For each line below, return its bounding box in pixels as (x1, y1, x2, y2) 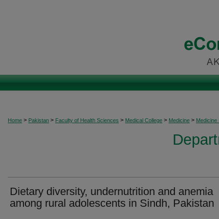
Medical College (125, 117, 162, 123)
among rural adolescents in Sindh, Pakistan (10, 197, 214, 209)
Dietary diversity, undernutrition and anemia (10, 185, 213, 197)
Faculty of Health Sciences (55, 117, 119, 123)
